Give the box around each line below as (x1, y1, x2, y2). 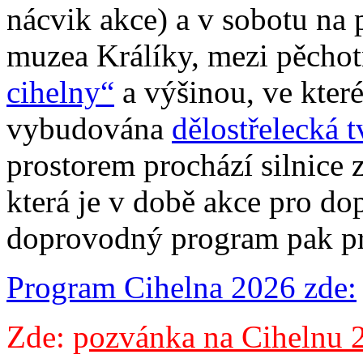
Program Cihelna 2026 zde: (6, 270, 357, 305)
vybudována (6, 111, 172, 147)
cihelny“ (6, 75, 114, 110)
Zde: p (6, 319, 89, 355)
